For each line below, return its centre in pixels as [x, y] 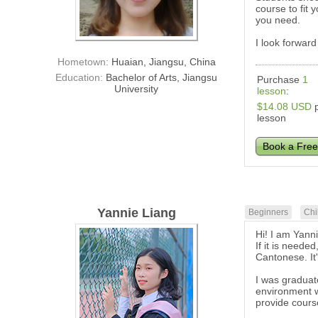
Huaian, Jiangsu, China [163, 62]
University [137, 89]
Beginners [269, 213]
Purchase [280, 80]
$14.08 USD [285, 107]
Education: [81, 78]
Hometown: [84, 62]
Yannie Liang [136, 213]
